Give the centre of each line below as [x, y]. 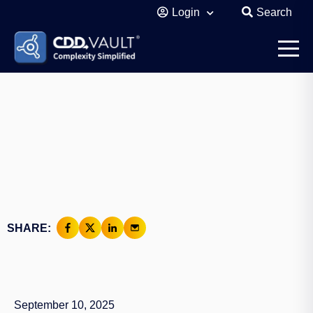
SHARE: [29, 228]
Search [274, 12]
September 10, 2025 [64, 305]
